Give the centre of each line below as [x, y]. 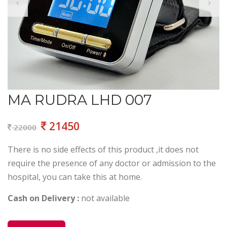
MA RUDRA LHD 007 [80, 100]
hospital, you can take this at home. [75, 177]
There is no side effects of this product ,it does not [103, 149]
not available [104, 198]
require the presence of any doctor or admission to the [112, 163]
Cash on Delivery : [43, 198]
